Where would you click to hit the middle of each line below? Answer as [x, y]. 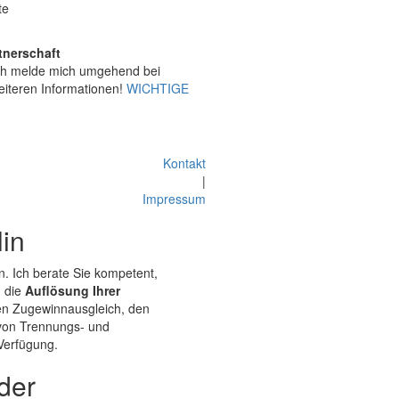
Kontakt [184, 163]
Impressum [174, 199]
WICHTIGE [158, 88]
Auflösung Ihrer [73, 290]
